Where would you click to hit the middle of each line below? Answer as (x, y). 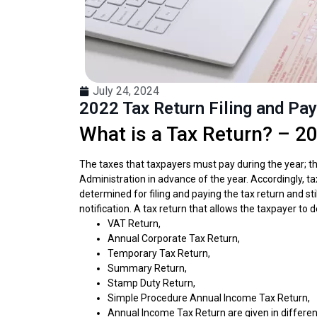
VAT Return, (134, 224)
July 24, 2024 (126, 91)
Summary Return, (147, 269)
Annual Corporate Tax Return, (174, 239)
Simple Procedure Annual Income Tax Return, (209, 298)
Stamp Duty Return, (151, 283)
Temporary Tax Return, (159, 254)
